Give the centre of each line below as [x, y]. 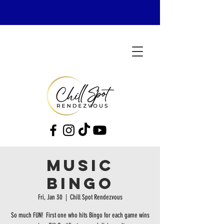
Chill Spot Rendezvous [96, 197]
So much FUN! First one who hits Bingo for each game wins [80, 215]
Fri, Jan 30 [50, 197]
